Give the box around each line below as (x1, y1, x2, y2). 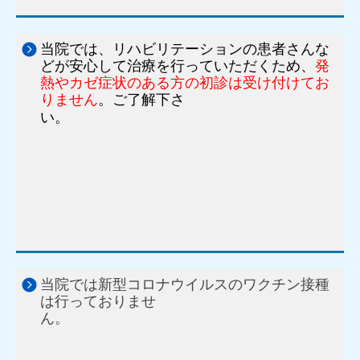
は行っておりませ (40, 292, 156, 309)
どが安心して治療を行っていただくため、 (40, 57, 315, 74)
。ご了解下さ (98, 91, 185, 108)
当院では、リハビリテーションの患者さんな (40, 40, 329, 57)
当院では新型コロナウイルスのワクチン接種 (40, 276, 329, 292)
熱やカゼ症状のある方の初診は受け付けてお (40, 74, 329, 91)
